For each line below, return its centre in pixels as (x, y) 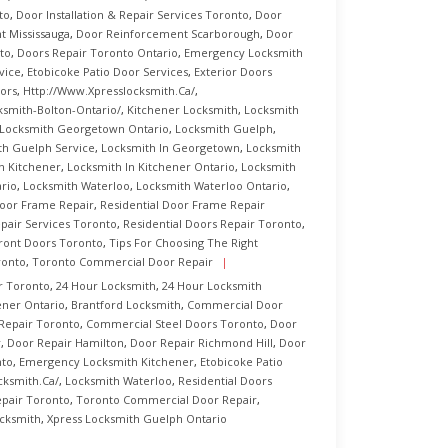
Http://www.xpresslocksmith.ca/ (109, 90)
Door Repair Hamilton (65, 342)
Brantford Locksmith (126, 304)
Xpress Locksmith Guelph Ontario (137, 418)
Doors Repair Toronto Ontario (97, 52)
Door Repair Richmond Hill (201, 342)
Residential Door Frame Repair (182, 204)
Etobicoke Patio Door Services (107, 71)
